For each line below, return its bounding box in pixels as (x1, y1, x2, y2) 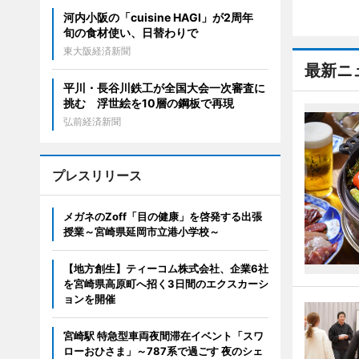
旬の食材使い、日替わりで (63, 26, 198, 40)
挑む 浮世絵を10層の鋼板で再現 (63, 96, 234, 111)
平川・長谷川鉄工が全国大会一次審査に (63, 81, 265, 95)
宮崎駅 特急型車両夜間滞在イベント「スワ (63, 329, 264, 343)
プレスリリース (51, 167, 142, 184)
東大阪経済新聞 (63, 45, 131, 58)
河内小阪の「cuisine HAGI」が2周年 (63, 10, 264, 25)
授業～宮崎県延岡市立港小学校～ (63, 225, 220, 239)
